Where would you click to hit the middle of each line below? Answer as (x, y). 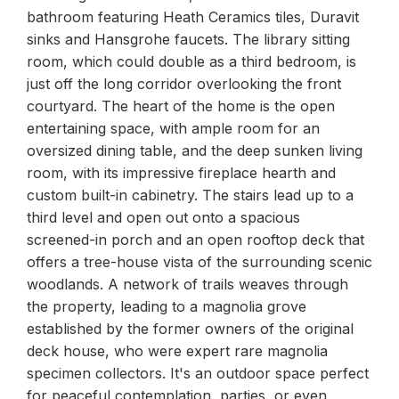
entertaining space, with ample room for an (173, 128)
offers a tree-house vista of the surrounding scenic (199, 262)
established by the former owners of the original (190, 329)
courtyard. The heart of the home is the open (181, 106)
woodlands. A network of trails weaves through (187, 284)
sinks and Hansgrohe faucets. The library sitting (188, 39)
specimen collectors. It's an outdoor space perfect (198, 373)
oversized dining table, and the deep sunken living (195, 151)
